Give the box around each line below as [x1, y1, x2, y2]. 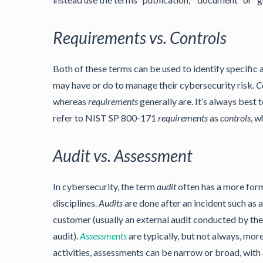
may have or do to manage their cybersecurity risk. [53, 79, 256, 90]
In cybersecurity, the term [53, 181, 157, 192]
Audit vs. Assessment [53, 146, 193, 166]
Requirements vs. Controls [53, 28, 227, 48]
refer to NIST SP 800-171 [53, 112, 158, 123]
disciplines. [53, 197, 99, 208]
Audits [99, 197, 123, 208]
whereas [53, 96, 88, 107]
